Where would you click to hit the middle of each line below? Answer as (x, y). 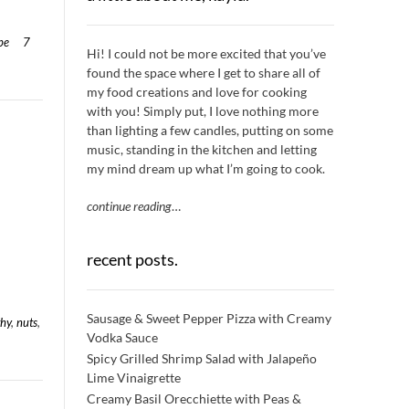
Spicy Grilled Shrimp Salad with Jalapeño (201, 358)
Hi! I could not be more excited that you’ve (206, 53)
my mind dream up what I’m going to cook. (205, 168)
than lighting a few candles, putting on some (210, 130)
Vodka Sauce (122, 337)
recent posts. (132, 259)
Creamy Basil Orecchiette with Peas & (194, 398)
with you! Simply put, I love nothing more (202, 110)
